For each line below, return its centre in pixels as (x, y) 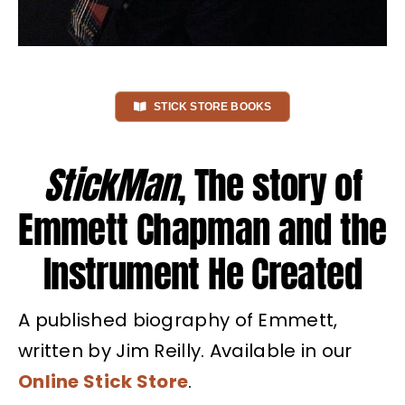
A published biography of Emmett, (178, 320)
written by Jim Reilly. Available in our (185, 351)
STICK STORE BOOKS (213, 107)
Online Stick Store (103, 382)
